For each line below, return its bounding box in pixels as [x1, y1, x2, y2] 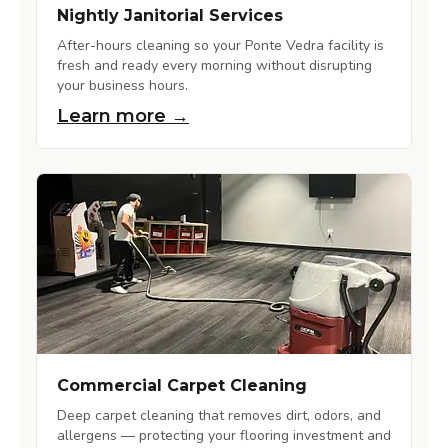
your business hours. [57, 76, 188, 96]
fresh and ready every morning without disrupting [57, 56, 372, 76]
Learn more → [57, 105, 189, 128]
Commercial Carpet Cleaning [57, 376, 307, 396]
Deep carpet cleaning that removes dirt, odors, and [57, 406, 381, 426]
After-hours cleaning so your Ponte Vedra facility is [57, 36, 384, 56]
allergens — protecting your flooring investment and [57, 426, 391, 446]
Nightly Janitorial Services [57, 6, 283, 26]
